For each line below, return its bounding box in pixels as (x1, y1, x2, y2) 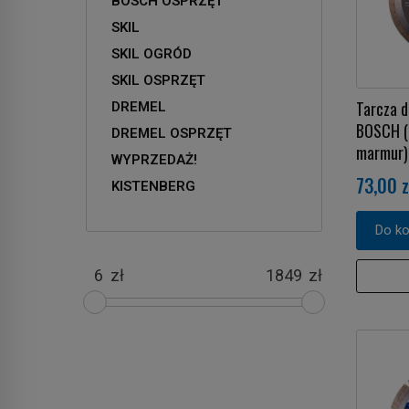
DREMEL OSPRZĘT (111, 124, 232, 142)
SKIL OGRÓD (111, 45, 192, 62)
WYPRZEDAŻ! (111, 151, 197, 168)
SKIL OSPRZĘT (111, 71, 205, 89)
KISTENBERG (111, 177, 195, 194)
